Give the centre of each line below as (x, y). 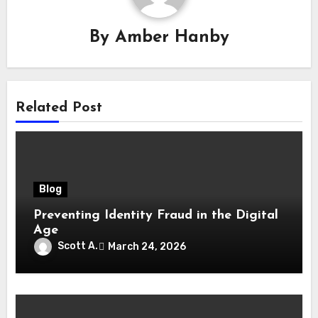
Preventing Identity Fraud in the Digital (156, 216)
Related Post (59, 108)
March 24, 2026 (147, 246)
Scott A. (78, 246)
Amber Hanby (172, 38)
